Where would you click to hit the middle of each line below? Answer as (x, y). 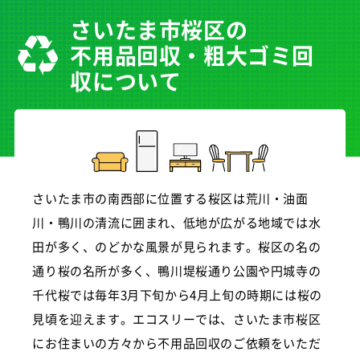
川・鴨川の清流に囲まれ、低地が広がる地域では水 (177, 223)
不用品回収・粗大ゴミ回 (192, 55)
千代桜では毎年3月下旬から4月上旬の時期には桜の (177, 295)
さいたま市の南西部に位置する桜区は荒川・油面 (170, 198)
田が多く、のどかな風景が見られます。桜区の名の (177, 247)
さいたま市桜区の (159, 30)
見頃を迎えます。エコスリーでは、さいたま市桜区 (177, 319)
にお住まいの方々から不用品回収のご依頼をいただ (177, 343)
